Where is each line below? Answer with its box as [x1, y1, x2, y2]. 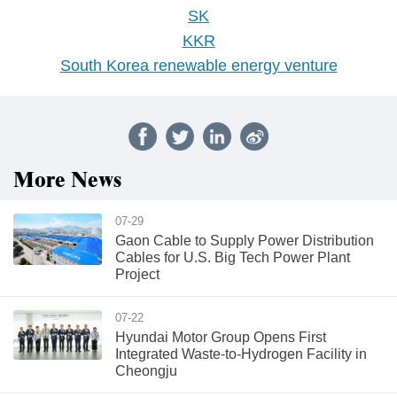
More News [13, 165, 121, 197]
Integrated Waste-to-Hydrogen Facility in [115, 346, 367, 362]
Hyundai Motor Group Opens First [115, 330, 326, 345]
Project [115, 267, 160, 282]
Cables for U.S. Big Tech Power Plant [115, 250, 350, 265]
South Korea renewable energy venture [59, 57, 338, 74]
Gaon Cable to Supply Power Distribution [115, 233, 374, 248]
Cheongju [115, 363, 177, 378]
